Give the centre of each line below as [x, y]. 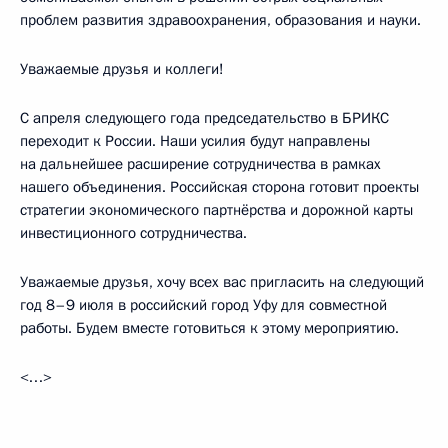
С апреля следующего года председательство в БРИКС [204, 117]
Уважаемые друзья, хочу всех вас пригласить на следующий [222, 281]
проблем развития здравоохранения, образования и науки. [220, 19]
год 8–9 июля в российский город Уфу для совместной [203, 304]
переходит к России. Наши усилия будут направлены [195, 140]
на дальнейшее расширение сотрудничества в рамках [200, 163]
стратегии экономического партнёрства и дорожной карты [216, 209]
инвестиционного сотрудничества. [133, 232]
